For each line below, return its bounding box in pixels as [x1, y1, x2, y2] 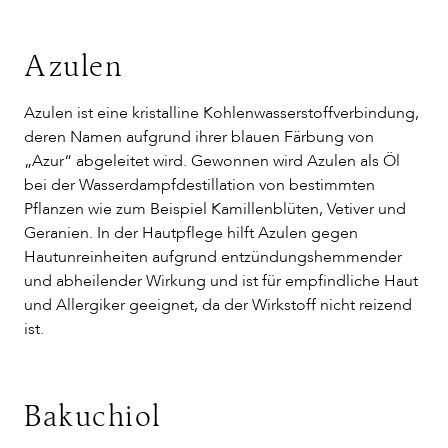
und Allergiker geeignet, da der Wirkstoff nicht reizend [24, 294, 412, 316]
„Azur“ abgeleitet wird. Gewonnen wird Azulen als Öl [24, 150, 400, 172]
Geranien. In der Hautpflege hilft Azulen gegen [24, 222, 358, 244]
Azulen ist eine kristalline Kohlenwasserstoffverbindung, [24, 102, 419, 124]
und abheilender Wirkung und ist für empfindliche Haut [24, 270, 418, 292]
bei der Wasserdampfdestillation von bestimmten [24, 174, 375, 196]
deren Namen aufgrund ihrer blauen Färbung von [24, 126, 374, 148]
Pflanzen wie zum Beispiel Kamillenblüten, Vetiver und [24, 198, 406, 220]
